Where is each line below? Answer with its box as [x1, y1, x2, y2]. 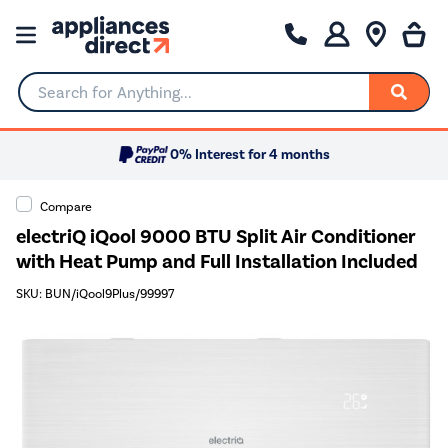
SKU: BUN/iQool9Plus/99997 [16, 286, 174, 302]
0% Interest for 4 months [170, 146, 330, 164]
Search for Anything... [19, 91, 170, 109]
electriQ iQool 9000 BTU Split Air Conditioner [16, 223, 416, 249]
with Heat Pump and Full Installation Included [16, 248, 418, 274]
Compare [40, 198, 92, 214]
